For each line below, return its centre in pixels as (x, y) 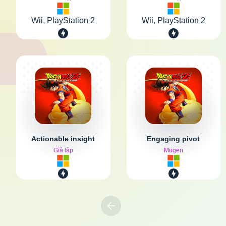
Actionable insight (63, 138)
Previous (130, 218)
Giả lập (63, 150)
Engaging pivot (174, 138)
